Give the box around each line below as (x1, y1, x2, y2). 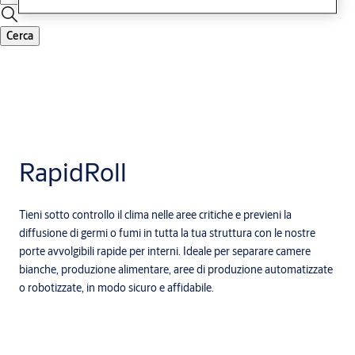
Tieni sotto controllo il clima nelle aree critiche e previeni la (19, 208, 292, 223)
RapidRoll (19, 155, 127, 189)
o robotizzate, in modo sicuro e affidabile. (19, 281, 219, 296)
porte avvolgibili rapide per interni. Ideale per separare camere (19, 244, 311, 259)
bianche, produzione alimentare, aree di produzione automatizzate (19, 262, 333, 277)
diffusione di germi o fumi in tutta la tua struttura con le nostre (19, 226, 315, 241)
